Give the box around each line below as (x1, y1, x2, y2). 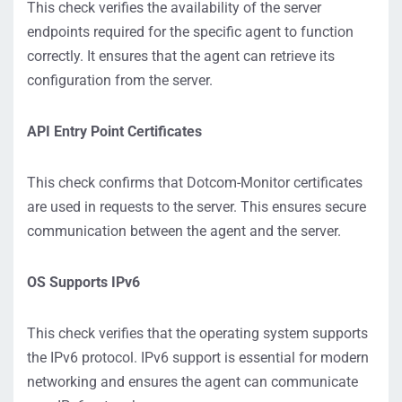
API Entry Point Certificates (27, 123, 202, 140)
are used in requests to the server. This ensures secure (27, 198, 366, 215)
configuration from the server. (27, 72, 213, 89)
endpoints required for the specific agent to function (27, 23, 354, 40)
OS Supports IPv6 (27, 274, 140, 291)
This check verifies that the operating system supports (27, 325, 368, 342)
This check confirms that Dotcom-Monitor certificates (27, 174, 363, 191)
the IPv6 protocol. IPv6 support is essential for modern (27, 349, 369, 366)
